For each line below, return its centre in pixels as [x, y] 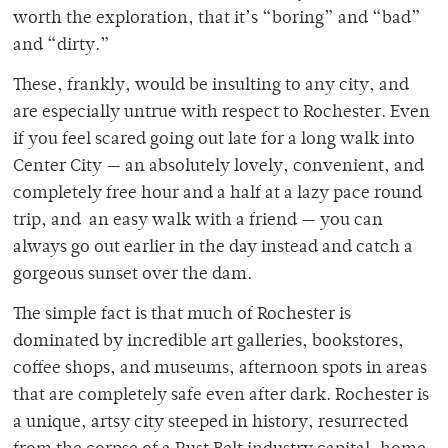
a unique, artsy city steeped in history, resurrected [210, 423]
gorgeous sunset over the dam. [132, 275]
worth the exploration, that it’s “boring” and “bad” [217, 19]
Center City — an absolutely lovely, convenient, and [218, 167]
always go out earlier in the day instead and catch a [213, 248]
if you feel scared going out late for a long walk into [214, 140]
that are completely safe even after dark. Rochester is [221, 396]
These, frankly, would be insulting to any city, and [211, 86]
